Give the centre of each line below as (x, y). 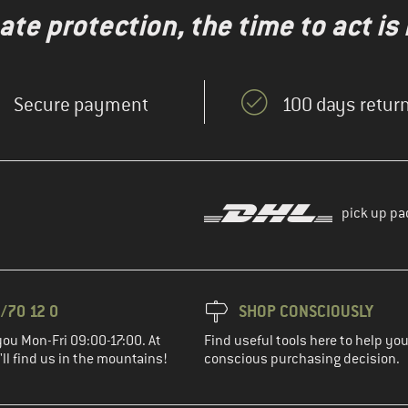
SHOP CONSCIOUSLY (306, 311)
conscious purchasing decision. (302, 359)
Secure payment (81, 105)
